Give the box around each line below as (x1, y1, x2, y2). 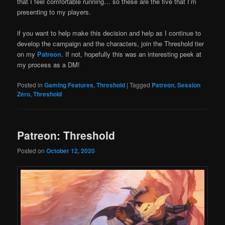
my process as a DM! (17, 59, 80, 69)
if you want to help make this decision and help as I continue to (17, 28, 201, 38)
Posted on (17, 146, 47, 155)
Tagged (130, 80, 151, 89)
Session (177, 80, 201, 89)
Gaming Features (44, 80, 94, 89)
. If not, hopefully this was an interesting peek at (61, 49, 202, 59)
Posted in (17, 80, 43, 89)
